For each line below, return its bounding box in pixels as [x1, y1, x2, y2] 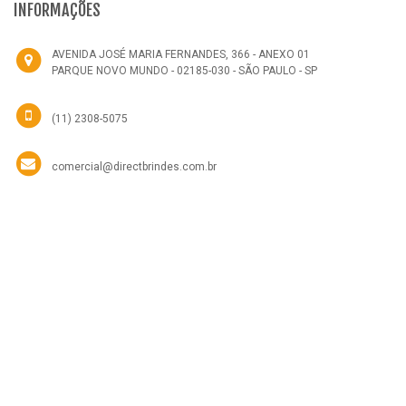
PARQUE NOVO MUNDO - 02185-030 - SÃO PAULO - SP [52, 63, 317, 77]
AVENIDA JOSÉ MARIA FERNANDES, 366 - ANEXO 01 [52, 47, 310, 61]
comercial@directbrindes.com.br [52, 159, 217, 173]
